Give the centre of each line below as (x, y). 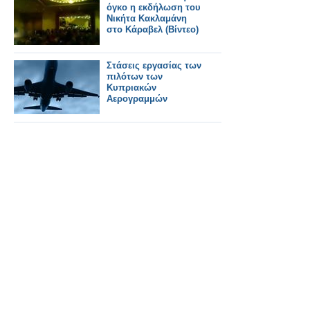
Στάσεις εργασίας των (154, 65)
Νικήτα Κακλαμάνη (147, 18)
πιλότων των (135, 76)
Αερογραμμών (137, 99)
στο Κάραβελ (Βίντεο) (153, 29)
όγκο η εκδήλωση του (154, 7)
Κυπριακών (131, 88)
